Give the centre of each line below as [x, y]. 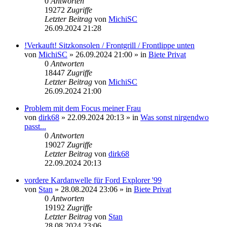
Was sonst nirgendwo [175, 117]
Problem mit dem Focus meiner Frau [83, 108]
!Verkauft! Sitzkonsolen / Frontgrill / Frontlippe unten [109, 45]
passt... [35, 126]
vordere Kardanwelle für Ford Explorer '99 [93, 180]
